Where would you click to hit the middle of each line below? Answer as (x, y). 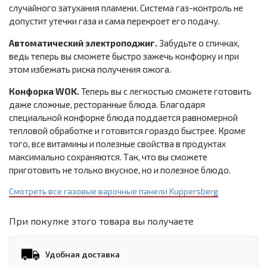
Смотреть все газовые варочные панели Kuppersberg (114, 191)
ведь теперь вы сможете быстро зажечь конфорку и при (124, 56)
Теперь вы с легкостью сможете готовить (165, 91)
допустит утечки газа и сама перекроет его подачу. (114, 21)
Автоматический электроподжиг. (83, 43)
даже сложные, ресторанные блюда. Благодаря (107, 105)
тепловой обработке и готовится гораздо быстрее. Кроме (127, 131)
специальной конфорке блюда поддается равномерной (123, 118)
